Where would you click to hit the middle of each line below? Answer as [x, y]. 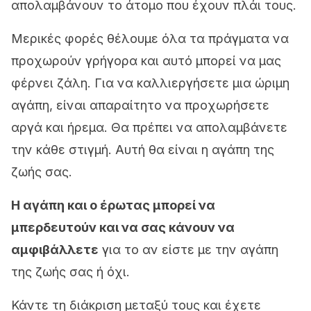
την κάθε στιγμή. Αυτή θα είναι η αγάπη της [143, 150]
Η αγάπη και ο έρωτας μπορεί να [113, 205]
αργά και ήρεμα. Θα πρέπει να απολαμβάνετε [149, 127]
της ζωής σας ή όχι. [70, 272]
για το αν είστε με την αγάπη [188, 250]
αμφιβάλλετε [55, 250]
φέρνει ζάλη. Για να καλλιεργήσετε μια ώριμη [150, 83]
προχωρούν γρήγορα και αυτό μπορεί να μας [146, 61]
